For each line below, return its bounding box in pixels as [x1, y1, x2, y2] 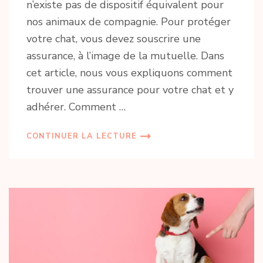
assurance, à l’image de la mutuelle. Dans [26, 48, 224, 63]
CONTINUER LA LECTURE [26, 130, 137, 141]
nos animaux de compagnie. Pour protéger [26, 14, 231, 29]
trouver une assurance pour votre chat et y [26, 82, 234, 97]
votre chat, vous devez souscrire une [26, 31, 201, 46]
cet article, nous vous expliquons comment [26, 65, 232, 80]
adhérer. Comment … [26, 99, 126, 114]
